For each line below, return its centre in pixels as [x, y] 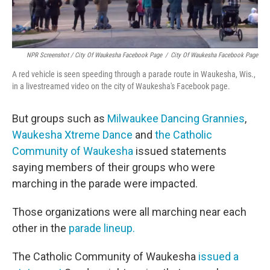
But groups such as [60, 119]
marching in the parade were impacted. [105, 184]
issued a [218, 257]
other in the [39, 228]
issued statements [181, 151]
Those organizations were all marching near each [129, 212]
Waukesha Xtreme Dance [72, 135]
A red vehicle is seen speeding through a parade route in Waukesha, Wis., [134, 74]
